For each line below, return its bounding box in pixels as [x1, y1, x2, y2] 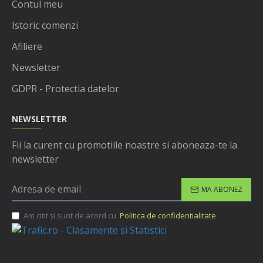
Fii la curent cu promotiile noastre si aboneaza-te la [12, 139, 237, 152]
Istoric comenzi [12, 19, 78, 32]
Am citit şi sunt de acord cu [23, 210, 118, 221]
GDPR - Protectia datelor [12, 82, 119, 96]
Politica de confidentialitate [120, 210, 216, 221]
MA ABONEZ [201, 184, 242, 195]
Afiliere [12, 40, 42, 53]
